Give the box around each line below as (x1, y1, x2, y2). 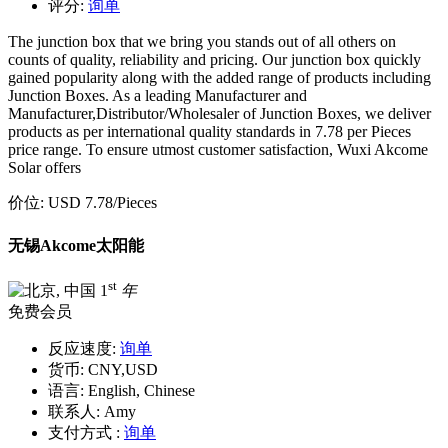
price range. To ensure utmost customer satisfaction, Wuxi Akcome (8, 141, 428, 159)
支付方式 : (48, 424, 120, 442)
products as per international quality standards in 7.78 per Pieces (8, 123, 411, 141)
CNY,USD (84, 361, 158, 379)
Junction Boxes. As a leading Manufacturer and (8, 87, 307, 105)
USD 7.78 (48, 194, 113, 212)
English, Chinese (84, 382, 195, 400)
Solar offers (8, 159, 81, 177)
